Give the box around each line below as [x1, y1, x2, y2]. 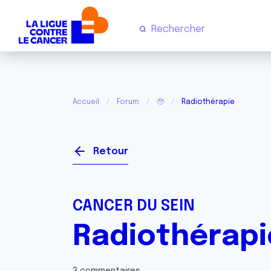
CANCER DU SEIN [73, 198, 195, 214]
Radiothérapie [181, 99, 235, 106]
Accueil [73, 99, 99, 106]
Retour [93, 146, 128, 157]
